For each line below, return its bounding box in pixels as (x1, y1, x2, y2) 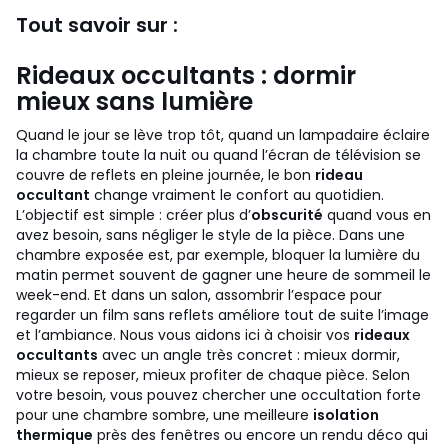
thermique (16, 425, 93, 445)
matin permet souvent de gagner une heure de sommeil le (16, 265, 431, 285)
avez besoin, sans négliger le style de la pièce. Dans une (16, 225, 405, 245)
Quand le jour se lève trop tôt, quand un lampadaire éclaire (16, 125, 430, 145)
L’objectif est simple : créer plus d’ (16, 205, 251, 225)
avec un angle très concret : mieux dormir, (98, 345, 400, 365)
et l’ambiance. (16, 325, 116, 345)
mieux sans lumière (16, 85, 253, 118)
